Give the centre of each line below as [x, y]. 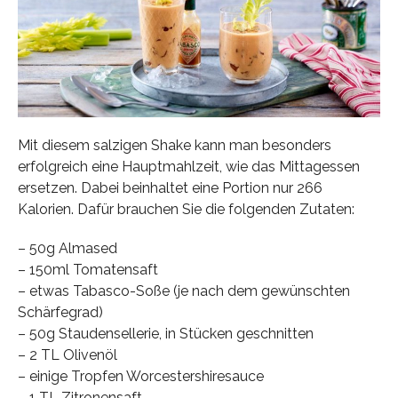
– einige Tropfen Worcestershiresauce [140, 376]
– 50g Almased [67, 248]
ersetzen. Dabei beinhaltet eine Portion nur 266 [170, 187]
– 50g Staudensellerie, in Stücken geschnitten [165, 333]
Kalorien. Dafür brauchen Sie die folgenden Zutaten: [186, 209]
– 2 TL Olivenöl [67, 354]
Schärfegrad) [60, 312]
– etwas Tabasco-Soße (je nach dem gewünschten [183, 291]
